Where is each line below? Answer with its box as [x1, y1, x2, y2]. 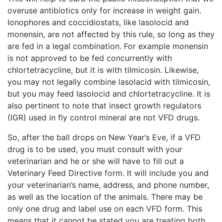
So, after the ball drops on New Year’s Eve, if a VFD [7, 132, 201, 142]
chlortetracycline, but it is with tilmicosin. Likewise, [7, 64, 199, 75]
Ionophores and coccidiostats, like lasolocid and [7, 17, 189, 27]
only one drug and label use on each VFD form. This [7, 203, 202, 214]
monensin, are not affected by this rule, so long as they [7, 29, 215, 39]
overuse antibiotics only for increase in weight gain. [7, 5, 201, 15]
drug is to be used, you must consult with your [7, 144, 182, 154]
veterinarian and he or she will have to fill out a [7, 156, 184, 166]
